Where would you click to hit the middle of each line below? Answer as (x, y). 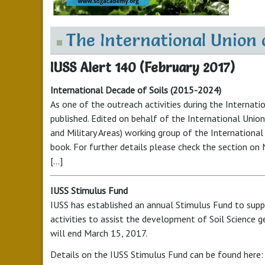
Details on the (80, 254)
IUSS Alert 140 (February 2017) (143, 68)
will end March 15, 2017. (99, 233)
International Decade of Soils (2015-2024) (136, 90)
